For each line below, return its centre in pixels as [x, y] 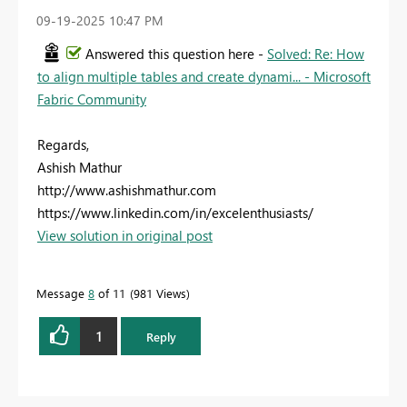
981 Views [160, 293]
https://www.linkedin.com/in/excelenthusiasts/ [175, 213]
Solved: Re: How [316, 54]
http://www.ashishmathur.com [127, 190]
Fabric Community [92, 99]
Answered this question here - [176, 54]
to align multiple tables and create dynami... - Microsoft [204, 77]
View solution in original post [125, 236]
